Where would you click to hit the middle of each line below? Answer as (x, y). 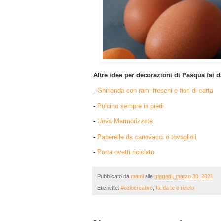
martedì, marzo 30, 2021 (184, 176)
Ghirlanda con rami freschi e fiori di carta (155, 90)
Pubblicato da (114, 176)
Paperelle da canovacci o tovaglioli (147, 137)
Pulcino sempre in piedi (129, 106)
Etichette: (109, 188)
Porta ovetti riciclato (126, 152)
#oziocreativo (137, 188)
